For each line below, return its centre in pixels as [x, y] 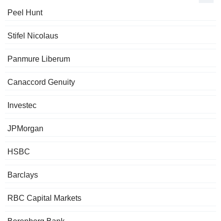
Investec [22, 106]
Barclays [23, 175]
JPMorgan [25, 129]
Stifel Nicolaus [33, 36]
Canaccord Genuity [41, 82]
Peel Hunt [25, 13]
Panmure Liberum [39, 59]
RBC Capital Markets [44, 198]
